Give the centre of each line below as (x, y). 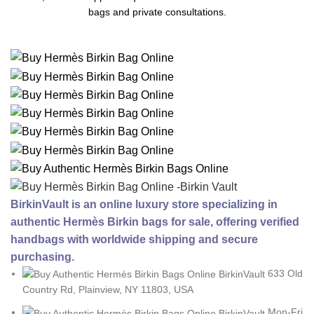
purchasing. (42, 257)
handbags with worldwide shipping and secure (134, 240)
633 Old (285, 274)
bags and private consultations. (157, 12)
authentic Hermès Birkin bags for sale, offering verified (155, 222)
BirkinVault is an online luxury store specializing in (144, 205)
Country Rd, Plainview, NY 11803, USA (108, 290)
